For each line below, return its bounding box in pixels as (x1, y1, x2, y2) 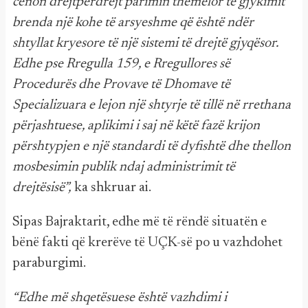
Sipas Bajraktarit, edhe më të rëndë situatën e (12, 215, 267, 229)
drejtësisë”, (12, 181, 71, 195)
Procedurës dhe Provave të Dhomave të (12, 78, 230, 91)
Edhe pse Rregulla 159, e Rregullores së (12, 57, 230, 71)
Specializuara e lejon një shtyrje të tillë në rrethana (12, 98, 291, 112)
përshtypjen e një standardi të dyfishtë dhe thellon (12, 140, 291, 153)
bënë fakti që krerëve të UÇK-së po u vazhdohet (12, 236, 283, 250)
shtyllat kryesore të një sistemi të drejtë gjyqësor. (12, 36, 278, 50)
